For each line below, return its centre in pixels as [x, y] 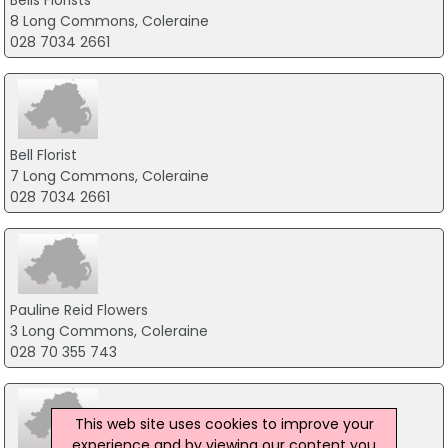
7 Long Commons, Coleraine [109, 175]
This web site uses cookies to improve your [224, 423]
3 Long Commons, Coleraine [108, 330]
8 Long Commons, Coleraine [109, 21]
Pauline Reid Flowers [78, 309]
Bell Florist [43, 154]
